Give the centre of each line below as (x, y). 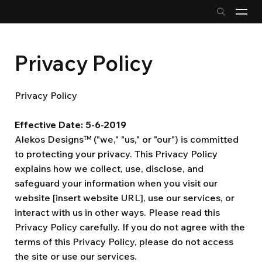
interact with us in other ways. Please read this (117, 212)
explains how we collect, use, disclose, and (109, 168)
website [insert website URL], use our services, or (125, 198)
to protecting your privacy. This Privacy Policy (116, 154)
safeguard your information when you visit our (116, 183)
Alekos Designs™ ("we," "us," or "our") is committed (127, 139)
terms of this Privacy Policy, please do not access (124, 242)
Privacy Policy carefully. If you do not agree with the (130, 227)
